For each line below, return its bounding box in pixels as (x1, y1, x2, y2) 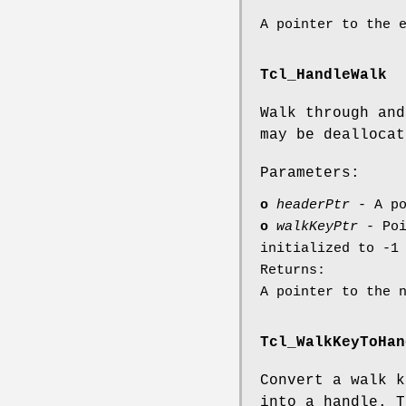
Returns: (260, 262, 325, 278)
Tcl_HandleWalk (260, 66, 387, 83)
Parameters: (260, 164, 360, 181)
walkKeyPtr (276, 218, 358, 235)
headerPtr (276, 197, 350, 213)
